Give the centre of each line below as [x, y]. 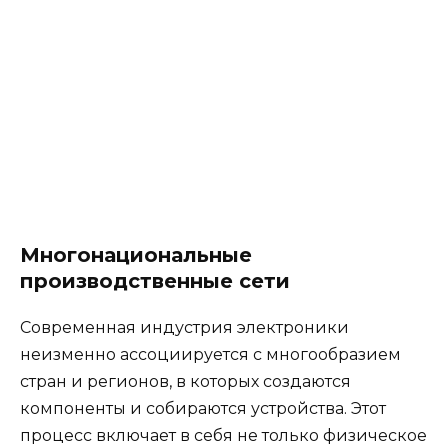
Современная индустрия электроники [184, 328]
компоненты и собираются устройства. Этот [203, 409]
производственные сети [155, 281]
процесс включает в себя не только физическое [223, 436]
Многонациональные [136, 255]
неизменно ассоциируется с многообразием [210, 355]
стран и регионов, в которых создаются [185, 382]
